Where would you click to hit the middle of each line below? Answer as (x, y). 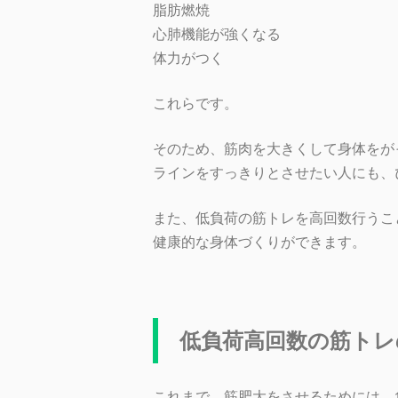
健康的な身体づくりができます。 (259, 243)
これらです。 (195, 104)
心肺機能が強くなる (217, 35)
